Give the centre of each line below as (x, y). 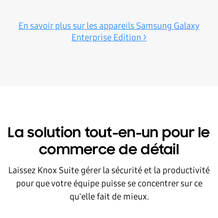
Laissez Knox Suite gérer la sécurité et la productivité (109, 170)
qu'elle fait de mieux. (109, 196)
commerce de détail (109, 150)
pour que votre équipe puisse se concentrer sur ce (109, 183)
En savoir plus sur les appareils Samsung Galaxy (109, 26)
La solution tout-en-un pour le (109, 133)
